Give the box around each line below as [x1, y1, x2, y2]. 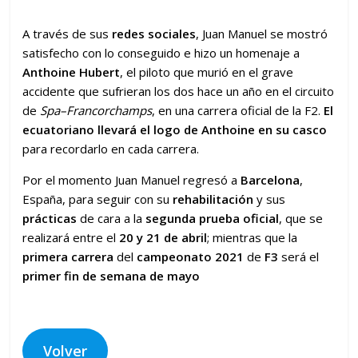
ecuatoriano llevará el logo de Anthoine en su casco [22, 121, 328, 138]
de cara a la [77, 210, 146, 227]
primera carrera [22, 249, 114, 265]
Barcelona [241, 172, 300, 189]
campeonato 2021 [137, 249, 245, 265]
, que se [279, 210, 324, 227]
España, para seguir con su [22, 191, 173, 208]
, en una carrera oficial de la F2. [152, 102, 324, 119]
